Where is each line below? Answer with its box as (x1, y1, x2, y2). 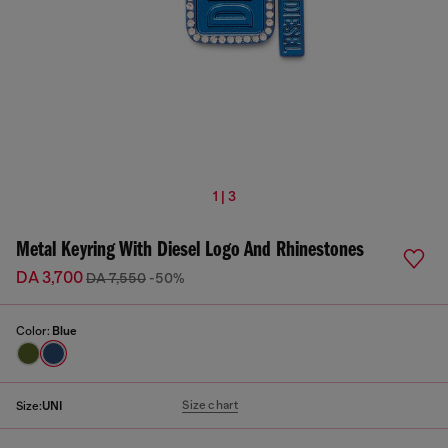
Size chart (182, 398, 239, 412)
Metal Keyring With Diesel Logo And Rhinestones (16, 239, 364, 262)
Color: (16, 324, 52, 338)
